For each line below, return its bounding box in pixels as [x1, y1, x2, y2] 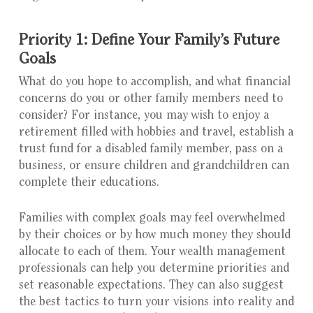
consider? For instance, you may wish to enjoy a [18, 110, 269, 122]
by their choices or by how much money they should [18, 229, 291, 242]
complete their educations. [18, 177, 159, 189]
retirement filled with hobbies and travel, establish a [18, 126, 293, 139]
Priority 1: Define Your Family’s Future [18, 33, 279, 49]
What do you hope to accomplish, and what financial [18, 76, 291, 89]
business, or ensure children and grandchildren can [18, 160, 289, 173]
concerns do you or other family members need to [18, 93, 283, 105]
